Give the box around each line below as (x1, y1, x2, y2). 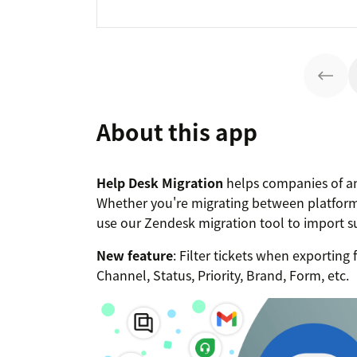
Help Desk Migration (96, 173, 223, 193)
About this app (96, 116, 257, 149)
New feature (96, 245, 173, 265)
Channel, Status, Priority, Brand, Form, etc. (96, 265, 349, 285)
